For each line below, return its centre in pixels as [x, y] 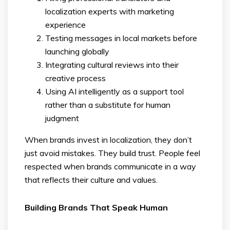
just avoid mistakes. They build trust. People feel [112, 153]
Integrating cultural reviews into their [112, 64]
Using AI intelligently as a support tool [114, 91]
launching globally [77, 51]
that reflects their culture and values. [91, 179]
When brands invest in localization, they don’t [108, 139]
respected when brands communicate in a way [110, 166]
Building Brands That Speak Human [96, 207]
